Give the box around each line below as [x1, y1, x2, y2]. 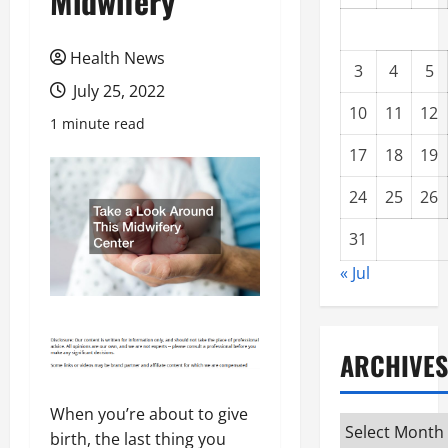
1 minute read [50, 114, 145, 133]
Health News [70, 47, 165, 69]
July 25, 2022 [69, 80, 165, 102]
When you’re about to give [50, 402, 248, 425]
